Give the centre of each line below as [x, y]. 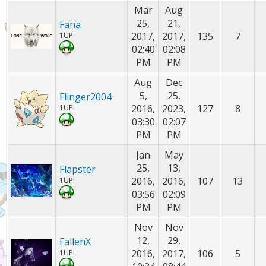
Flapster [78, 169]
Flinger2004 [86, 97]
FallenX [75, 242]
